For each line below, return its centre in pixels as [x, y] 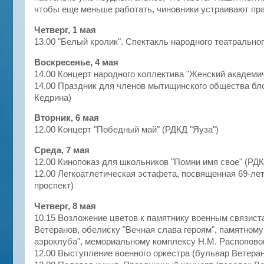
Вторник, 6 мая [67, 118]
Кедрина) [53, 98]
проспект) [54, 186]
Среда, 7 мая [62, 151]
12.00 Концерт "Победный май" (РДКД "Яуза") [126, 130]
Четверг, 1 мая [65, 30]
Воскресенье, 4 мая [76, 62]
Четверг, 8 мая [65, 207]
